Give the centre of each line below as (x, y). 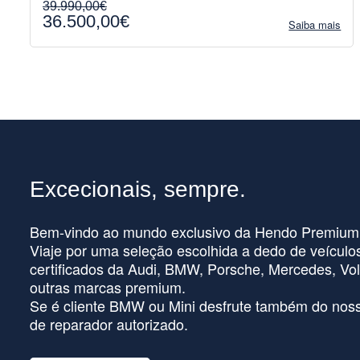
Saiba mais (315, 25)
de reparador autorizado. (109, 324)
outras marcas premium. (108, 287)
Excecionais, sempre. (138, 190)
